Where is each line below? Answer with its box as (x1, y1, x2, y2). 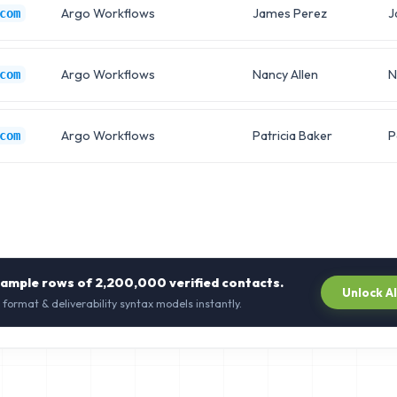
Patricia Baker (252, 127, 332, 144)
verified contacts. (167, 274, 284, 291)
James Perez (252, 4, 327, 21)
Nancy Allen (252, 66, 318, 82)
